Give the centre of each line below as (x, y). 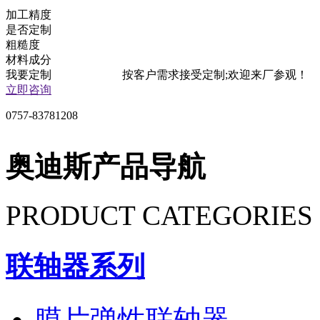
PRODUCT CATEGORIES (159, 216)
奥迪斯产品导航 (106, 166)
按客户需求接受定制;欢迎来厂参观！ (215, 74)
